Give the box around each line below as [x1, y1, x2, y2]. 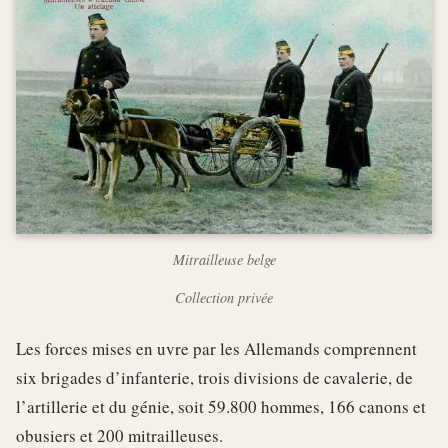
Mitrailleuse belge [172, 250, 276, 270]
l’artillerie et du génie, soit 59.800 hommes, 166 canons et [16, 395, 426, 419]
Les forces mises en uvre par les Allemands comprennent [16, 337, 417, 361]
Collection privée [175, 288, 273, 308]
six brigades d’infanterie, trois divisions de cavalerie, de [16, 366, 413, 390]
